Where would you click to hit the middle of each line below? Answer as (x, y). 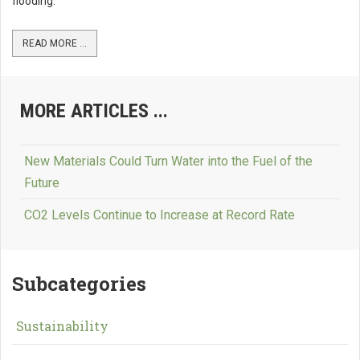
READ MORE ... (55, 44)
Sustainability (62, 326)
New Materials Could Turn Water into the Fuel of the (168, 162)
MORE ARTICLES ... (94, 111)
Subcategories (79, 284)
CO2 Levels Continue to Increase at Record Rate (160, 215)
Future (42, 183)
